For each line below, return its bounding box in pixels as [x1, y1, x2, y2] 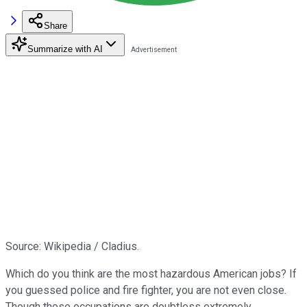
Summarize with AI [27, 43, 103, 54]
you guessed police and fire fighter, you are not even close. [5, 283, 286, 297]
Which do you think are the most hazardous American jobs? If [5, 267, 297, 280]
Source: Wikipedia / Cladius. [5, 239, 139, 253]
